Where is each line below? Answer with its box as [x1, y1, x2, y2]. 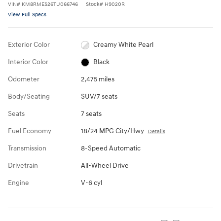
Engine [8, 179, 29, 187]
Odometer [8, 75, 39, 84]
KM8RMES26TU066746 [22, 1, 78, 8]
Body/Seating [8, 92, 50, 101]
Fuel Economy [8, 127, 51, 136]
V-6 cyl [80, 179, 102, 187]
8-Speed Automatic [80, 144, 141, 153]
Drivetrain [8, 161, 38, 170]
